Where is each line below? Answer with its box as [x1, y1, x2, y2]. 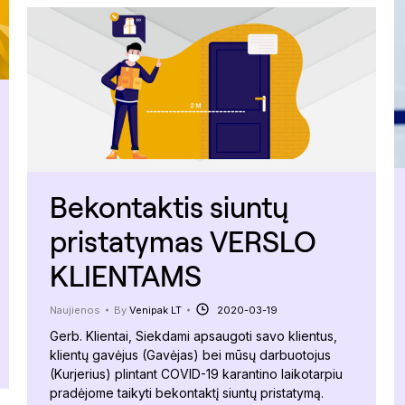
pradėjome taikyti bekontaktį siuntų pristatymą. [50, 385, 324, 401]
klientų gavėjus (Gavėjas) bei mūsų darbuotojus [50, 347, 331, 363]
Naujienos [50, 304, 100, 317]
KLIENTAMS [50, 258, 202, 294]
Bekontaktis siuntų [50, 189, 288, 225]
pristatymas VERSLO [50, 223, 316, 259]
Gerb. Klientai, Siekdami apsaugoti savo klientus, [50, 328, 337, 344]
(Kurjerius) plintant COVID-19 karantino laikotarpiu [50, 366, 343, 382]
